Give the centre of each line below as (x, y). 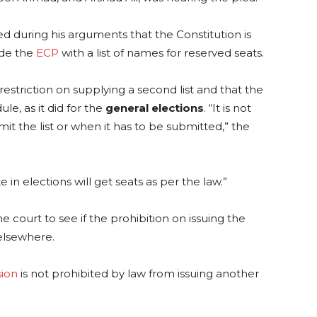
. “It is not (227, 108)
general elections (155, 108)
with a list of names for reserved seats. (161, 53)
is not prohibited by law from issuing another (138, 274)
